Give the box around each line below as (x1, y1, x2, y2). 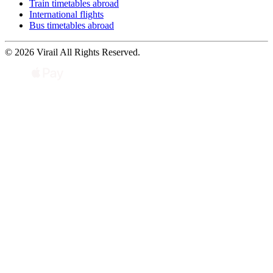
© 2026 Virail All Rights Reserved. (5, 46, 140, 57)
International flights (29, 9, 104, 19)
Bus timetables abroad (29, 19, 114, 30)
